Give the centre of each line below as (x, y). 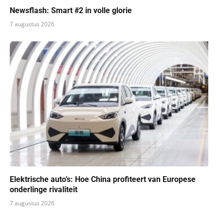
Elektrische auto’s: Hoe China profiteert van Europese (103, 179)
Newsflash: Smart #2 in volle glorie (71, 10)
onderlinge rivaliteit (44, 189)
